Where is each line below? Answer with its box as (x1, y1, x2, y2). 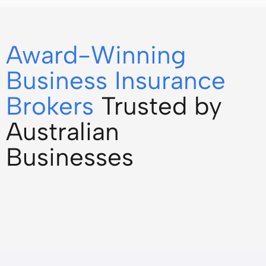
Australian (6, 116, 119, 147)
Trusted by (101, 91, 222, 121)
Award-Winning (6, 40, 186, 70)
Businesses (6, 142, 134, 172)
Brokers (6, 91, 101, 121)
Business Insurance (6, 65, 226, 96)
